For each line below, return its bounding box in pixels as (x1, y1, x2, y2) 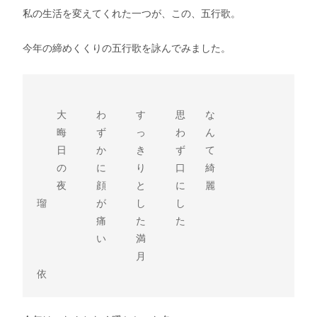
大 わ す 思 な (37, 109, 215, 120)
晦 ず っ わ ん (37, 127, 215, 138)
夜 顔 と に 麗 (37, 180, 215, 191)
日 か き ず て (37, 144, 215, 156)
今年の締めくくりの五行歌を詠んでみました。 (23, 42, 231, 54)
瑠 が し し (37, 197, 185, 209)
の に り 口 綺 (37, 162, 215, 173)
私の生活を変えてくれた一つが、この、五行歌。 (23, 8, 241, 19)
